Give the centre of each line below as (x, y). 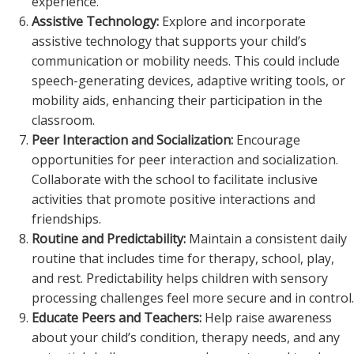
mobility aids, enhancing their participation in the (177, 100)
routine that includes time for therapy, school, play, (183, 258)
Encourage (267, 140)
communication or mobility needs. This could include (186, 61)
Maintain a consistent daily (266, 239)
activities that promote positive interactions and (173, 199)
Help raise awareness (267, 318)
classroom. (63, 120)
